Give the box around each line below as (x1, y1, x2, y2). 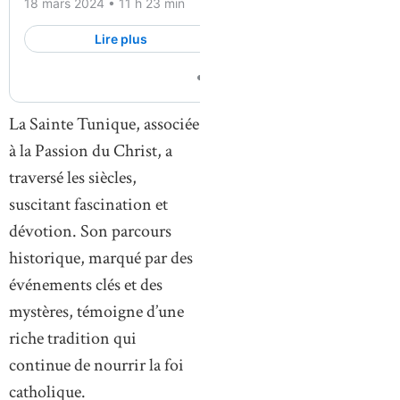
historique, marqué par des (9, 246, 193, 270)
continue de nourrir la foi (9, 353, 184, 377)
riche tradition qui (9, 326, 137, 350)
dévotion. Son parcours (9, 219, 171, 243)
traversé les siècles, (9, 165, 137, 189)
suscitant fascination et (9, 192, 168, 216)
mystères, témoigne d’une (9, 299, 184, 323)
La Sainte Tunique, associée (9, 112, 199, 136)
